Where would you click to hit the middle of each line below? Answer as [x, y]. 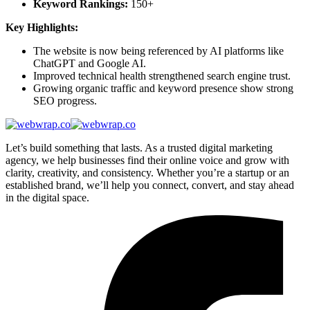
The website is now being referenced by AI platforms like [158, 51]
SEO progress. [65, 100]
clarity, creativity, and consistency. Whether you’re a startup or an [147, 172]
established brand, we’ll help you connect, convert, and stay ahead [150, 185]
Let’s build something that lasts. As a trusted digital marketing [139, 147]
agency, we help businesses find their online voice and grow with [147, 160]
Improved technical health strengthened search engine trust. [162, 75]
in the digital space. [47, 197]
